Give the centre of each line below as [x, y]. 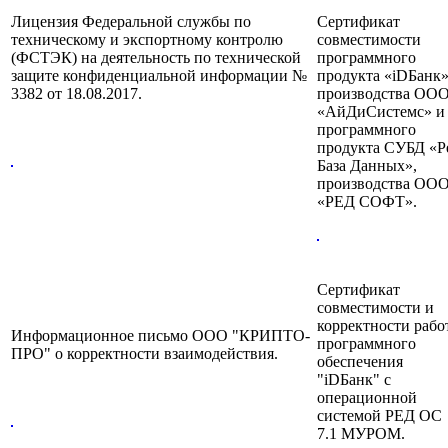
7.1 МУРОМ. [361, 434]
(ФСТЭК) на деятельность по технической [156, 58]
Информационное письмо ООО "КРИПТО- [160, 336]
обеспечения [360, 362]
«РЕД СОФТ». [367, 202]
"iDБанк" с [354, 380]
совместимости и [375, 308]
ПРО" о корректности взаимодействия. [144, 354]
